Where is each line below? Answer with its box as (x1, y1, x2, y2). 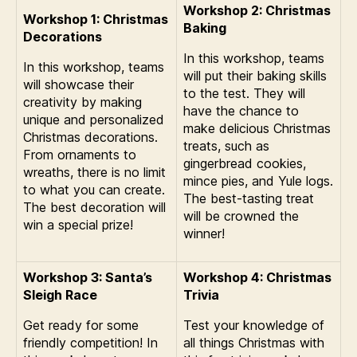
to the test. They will (183, 84, 305, 101)
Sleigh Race (23, 286, 97, 303)
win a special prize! (23, 216, 133, 233)
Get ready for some (23, 316, 139, 333)
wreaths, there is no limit (23, 163, 166, 180)
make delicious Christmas (183, 120, 331, 136)
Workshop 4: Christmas (183, 269, 331, 285)
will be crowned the (183, 207, 299, 224)
